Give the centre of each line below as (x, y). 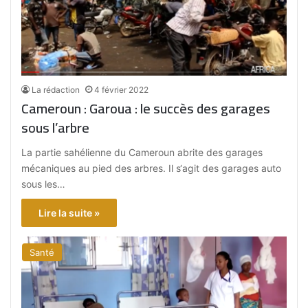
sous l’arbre (56, 128)
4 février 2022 (122, 90)
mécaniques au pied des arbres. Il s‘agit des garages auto (152, 168)
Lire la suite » (69, 213)
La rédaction (56, 90)
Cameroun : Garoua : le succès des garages (56, 109)
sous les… (44, 184)
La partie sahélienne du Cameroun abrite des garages (142, 153)
